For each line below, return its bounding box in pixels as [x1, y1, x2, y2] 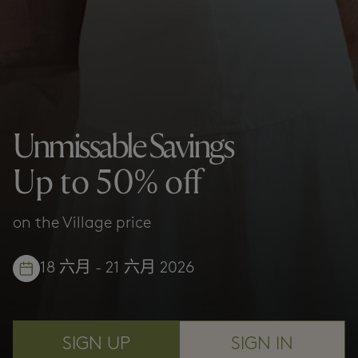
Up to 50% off [13, 161, 202, 204]
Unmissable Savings [13, 125, 233, 168]
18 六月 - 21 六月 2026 [40, 260, 195, 276]
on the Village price [13, 215, 151, 232]
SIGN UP [62, 335, 130, 354]
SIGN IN [231, 335, 293, 354]
